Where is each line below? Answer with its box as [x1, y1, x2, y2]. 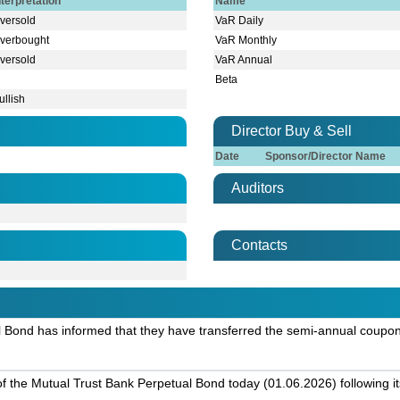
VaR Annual [215, 54, 273, 67]
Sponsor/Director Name [265, 150, 387, 163]
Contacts [231, 237, 287, 254]
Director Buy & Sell [231, 123, 352, 139]
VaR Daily [215, 14, 264, 28]
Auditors [231, 180, 284, 196]
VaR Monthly [215, 34, 278, 47]
